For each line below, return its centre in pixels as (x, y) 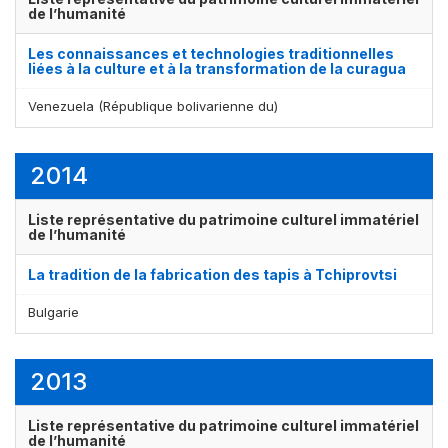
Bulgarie (53, 311)
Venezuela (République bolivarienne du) (153, 105)
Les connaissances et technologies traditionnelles (211, 53)
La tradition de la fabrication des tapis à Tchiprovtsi (212, 274)
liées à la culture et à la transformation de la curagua (217, 68)
